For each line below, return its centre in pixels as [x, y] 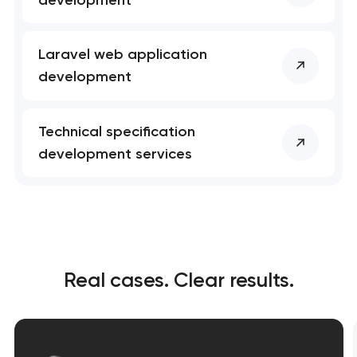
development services [116, 154]
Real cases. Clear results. [178, 280]
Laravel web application [123, 55]
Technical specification [117, 132]
